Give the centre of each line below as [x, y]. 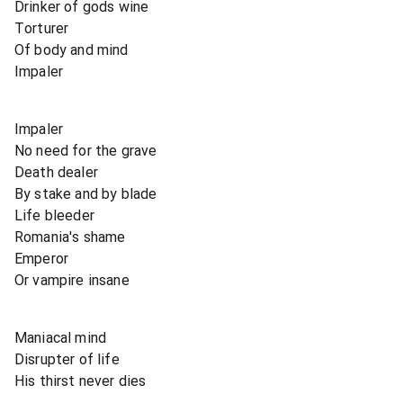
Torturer [42, 28]
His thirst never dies [81, 381]
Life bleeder [54, 215]
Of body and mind [72, 49]
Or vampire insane [72, 280]
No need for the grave [86, 150]
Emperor [42, 258]
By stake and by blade [86, 193]
